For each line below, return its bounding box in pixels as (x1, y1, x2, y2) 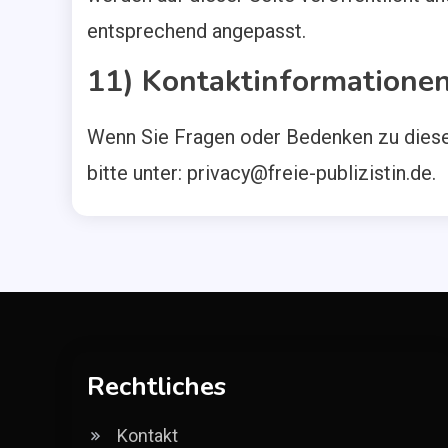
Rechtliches (87, 369, 226, 404)
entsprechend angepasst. (87, 19, 306, 43)
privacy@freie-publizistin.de (187, 161, 432, 185)
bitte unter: (87, 161, 187, 185)
